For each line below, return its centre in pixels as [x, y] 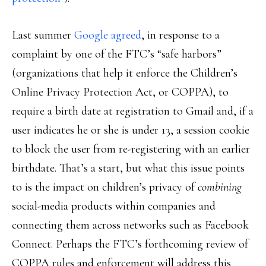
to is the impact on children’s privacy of [105, 187]
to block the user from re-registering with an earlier [131, 149]
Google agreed [108, 35]
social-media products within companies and [114, 206]
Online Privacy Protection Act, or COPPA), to [120, 92]
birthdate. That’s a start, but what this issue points [128, 168]
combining [220, 187]
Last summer [43, 35]
